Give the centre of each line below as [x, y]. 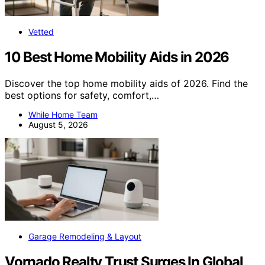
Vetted [41, 32]
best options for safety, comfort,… [82, 96]
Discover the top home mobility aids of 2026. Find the [126, 84]
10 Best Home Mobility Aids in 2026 [117, 57]
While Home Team [63, 115]
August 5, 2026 [58, 125]
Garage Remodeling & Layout [85, 237]
